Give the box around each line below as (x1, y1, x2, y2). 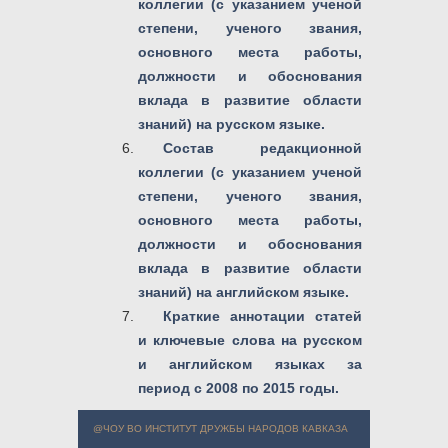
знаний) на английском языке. (138, 283, 349, 300)
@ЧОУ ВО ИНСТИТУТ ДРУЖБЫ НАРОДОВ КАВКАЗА (93, 423, 348, 435)
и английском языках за (138, 355, 362, 372)
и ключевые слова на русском (138, 331, 362, 348)
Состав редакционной (163, 139, 362, 156)
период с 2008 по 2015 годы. (138, 379, 339, 396)
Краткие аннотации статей (163, 307, 362, 324)
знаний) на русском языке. (138, 115, 325, 132)
